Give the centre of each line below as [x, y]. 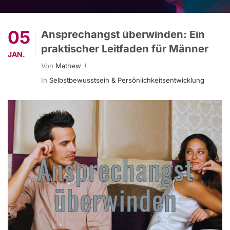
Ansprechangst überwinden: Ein [123, 34]
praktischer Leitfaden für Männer [125, 49]
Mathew [68, 66]
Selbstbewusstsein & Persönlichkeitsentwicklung [127, 80]
